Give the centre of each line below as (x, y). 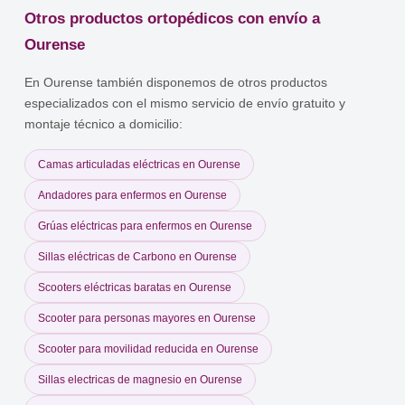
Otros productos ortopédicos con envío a (173, 18)
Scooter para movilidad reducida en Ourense (149, 348)
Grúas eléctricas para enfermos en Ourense (146, 226)
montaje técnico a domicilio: (104, 124)
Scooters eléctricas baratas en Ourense (135, 287)
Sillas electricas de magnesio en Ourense (141, 379)
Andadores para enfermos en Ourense (133, 195)
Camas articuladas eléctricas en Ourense (140, 164)
